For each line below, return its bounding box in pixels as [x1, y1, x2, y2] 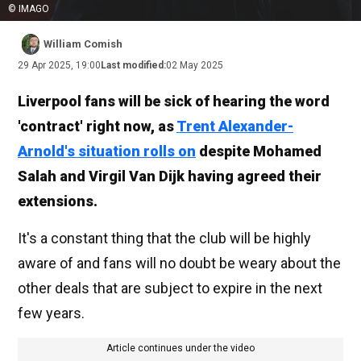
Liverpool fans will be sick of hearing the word [18, 93, 330, 110]
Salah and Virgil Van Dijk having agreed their [18, 168, 322, 185]
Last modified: [101, 60, 166, 72]
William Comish [44, 38, 122, 51]
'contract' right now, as [18, 118, 176, 135]
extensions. [18, 193, 98, 210]
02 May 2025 [166, 60, 223, 72]
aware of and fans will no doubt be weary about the [18, 255, 341, 272]
